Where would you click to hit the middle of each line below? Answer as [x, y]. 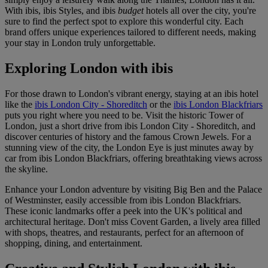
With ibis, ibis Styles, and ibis [61, 11]
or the [160, 105]
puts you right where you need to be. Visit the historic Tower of [124, 115]
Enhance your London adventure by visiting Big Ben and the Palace [133, 190]
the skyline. [26, 169]
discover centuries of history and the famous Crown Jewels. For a [128, 137]
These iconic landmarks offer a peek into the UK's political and [124, 211]
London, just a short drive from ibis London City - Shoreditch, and [130, 126]
